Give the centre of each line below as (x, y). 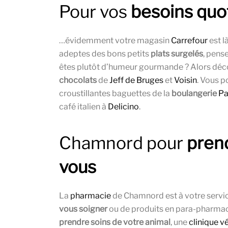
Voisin (186, 80)
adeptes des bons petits (105, 54)
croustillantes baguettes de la (115, 94)
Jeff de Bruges (136, 80)
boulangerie (194, 94)
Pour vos (95, 12)
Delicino (123, 107)
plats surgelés (177, 54)
